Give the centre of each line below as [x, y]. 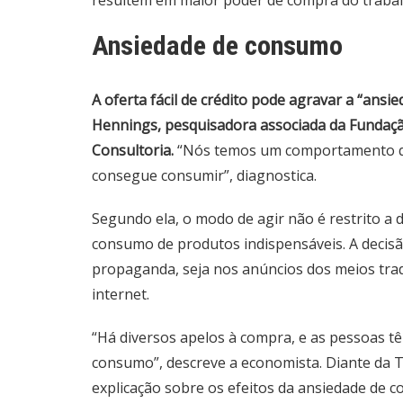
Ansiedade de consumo [217, 46]
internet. [121, 295]
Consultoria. [134, 151]
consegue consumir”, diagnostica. [204, 176]
